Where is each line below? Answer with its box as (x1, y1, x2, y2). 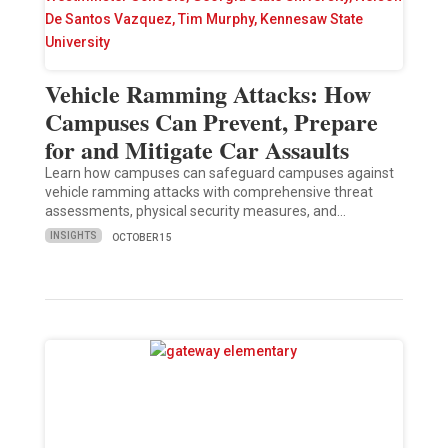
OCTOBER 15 (111, 231, 172, 243)
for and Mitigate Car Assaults (44, 131, 349, 167)
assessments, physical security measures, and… (44, 202, 346, 219)
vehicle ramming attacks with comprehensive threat (44, 183, 373, 200)
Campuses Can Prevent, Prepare (44, 103, 378, 139)
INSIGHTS (49, 230, 97, 242)
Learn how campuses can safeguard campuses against (44, 164, 394, 181)
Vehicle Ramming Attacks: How (44, 75, 371, 111)
